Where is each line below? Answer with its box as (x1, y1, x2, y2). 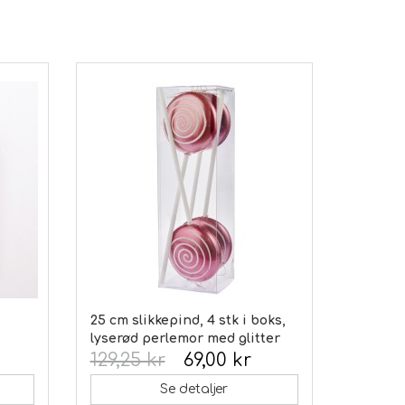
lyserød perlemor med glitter (89, 331, 280, 345)
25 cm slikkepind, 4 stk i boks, (89, 313, 286, 327)
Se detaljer (160, 381, 229, 396)
